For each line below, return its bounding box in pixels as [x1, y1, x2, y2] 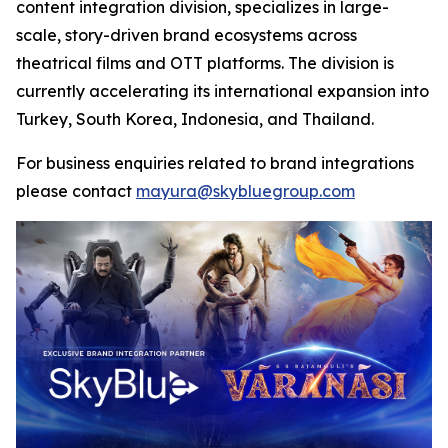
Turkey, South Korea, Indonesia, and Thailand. [16, 108, 374, 129]
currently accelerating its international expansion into [16, 80, 429, 101]
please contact [16, 180, 136, 201]
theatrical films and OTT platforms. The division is [16, 52, 394, 73]
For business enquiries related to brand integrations [16, 152, 414, 173]
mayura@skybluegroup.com [136, 180, 355, 201]
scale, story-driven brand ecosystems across [16, 24, 357, 45]
